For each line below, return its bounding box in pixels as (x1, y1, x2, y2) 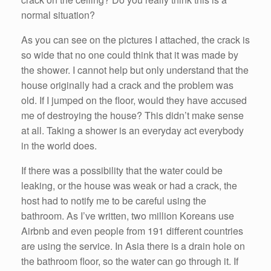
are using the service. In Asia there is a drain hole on (21, 239, 245, 253)
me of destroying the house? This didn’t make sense (21, 108, 244, 123)
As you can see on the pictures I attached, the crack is (21, 33, 250, 47)
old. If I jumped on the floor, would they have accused (21, 93, 247, 108)
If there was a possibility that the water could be (21, 163, 223, 178)
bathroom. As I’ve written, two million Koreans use (21, 209, 234, 223)
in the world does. (21, 139, 97, 153)
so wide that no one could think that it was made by (21, 48, 238, 62)
